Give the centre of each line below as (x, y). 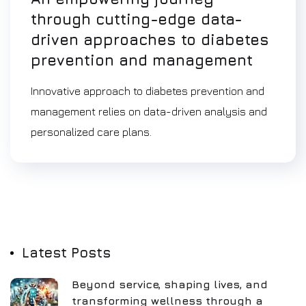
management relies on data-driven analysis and (149, 111)
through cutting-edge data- (137, 19)
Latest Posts (66, 252)
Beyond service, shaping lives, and (170, 284)
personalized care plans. (91, 132)
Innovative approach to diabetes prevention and (148, 91)
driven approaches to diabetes (150, 40)
